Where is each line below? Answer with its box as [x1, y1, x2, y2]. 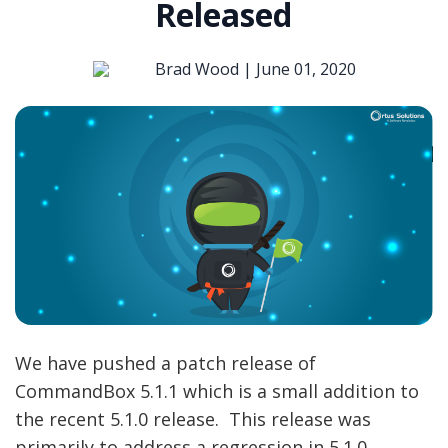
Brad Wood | [154, 58, 256, 81]
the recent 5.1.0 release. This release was [15, 406, 371, 431]
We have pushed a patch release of [15, 350, 316, 375]
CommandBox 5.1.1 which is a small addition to [15, 378, 419, 403]
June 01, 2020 [255, 58, 356, 81]
